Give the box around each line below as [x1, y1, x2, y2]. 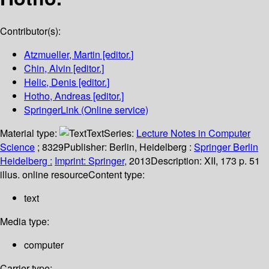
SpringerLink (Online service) [24, 103, 148, 117]
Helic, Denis [24, 75, 76, 89]
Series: [104, 126, 136, 141]
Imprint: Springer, [55, 154, 127, 168]
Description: [151, 154, 204, 168]
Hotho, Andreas [24, 89, 91, 103]
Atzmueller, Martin [24, 47, 100, 62]
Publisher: [64, 140, 109, 154]
